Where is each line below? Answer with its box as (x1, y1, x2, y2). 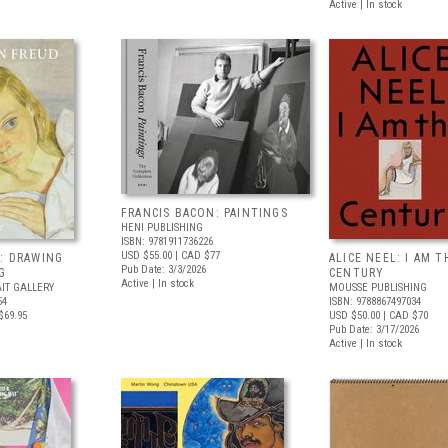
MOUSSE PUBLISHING (329, 281, 427, 294)
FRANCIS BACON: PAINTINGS (121, 206, 288, 220)
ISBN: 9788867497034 (329, 295, 421, 308)
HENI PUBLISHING (121, 221, 203, 234)
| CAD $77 (172, 249, 220, 262)
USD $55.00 (121, 249, 172, 262)
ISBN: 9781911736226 (121, 235, 213, 248)
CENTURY (329, 266, 385, 280)
